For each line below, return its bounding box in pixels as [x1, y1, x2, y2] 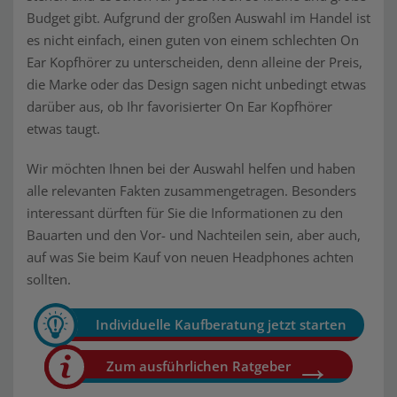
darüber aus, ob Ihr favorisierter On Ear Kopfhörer [27, 97, 332, 115]
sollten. [27, 270, 71, 288]
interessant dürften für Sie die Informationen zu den [27, 204, 343, 222]
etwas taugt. [27, 120, 100, 137]
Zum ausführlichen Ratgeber [106, 357, 291, 375]
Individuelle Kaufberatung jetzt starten [95, 315, 346, 333]
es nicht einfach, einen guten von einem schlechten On [27, 31, 359, 49]
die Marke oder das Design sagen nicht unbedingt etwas [27, 75, 366, 93]
